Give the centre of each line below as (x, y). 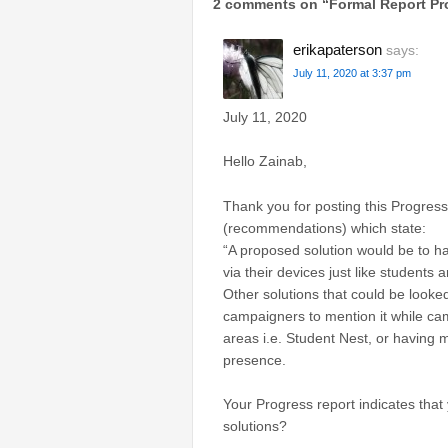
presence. (254, 359)
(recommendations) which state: (324, 227)
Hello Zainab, (265, 161)
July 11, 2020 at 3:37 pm (352, 72)
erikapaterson (337, 49)
